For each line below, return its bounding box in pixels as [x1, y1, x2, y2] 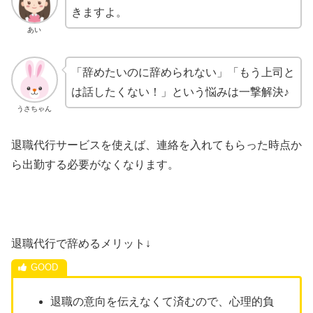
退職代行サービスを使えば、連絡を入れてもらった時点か [11, 138, 302, 151]
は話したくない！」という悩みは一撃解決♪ [71, 85, 289, 98]
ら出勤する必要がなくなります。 [11, 158, 179, 170]
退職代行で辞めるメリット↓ [11, 238, 151, 250]
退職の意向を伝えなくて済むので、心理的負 [50, 295, 275, 307]
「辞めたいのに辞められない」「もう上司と [71, 66, 295, 78]
